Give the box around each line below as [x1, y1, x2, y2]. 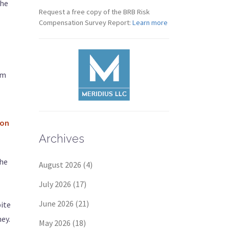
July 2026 [39, 179, 71, 189]
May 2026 [39, 218, 71, 228]
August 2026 [39, 159, 81, 170]
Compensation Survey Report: [39, 18, 132, 27]
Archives [39, 132, 84, 145]
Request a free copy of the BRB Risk [39, 7, 150, 16]
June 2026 [39, 198, 74, 209]
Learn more [132, 18, 168, 27]
